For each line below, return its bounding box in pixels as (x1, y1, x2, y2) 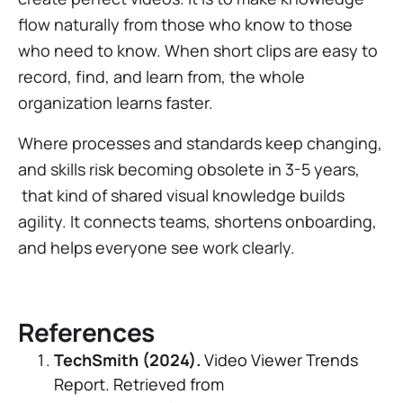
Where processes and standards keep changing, (18, 132, 382, 154)
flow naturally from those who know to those (18, 13, 353, 35)
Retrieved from (110, 373, 224, 395)
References (18, 315, 155, 349)
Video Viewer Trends (204, 349, 358, 371)
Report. (54, 373, 110, 395)
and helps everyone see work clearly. (18, 237, 295, 258)
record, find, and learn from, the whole (18, 66, 305, 87)
